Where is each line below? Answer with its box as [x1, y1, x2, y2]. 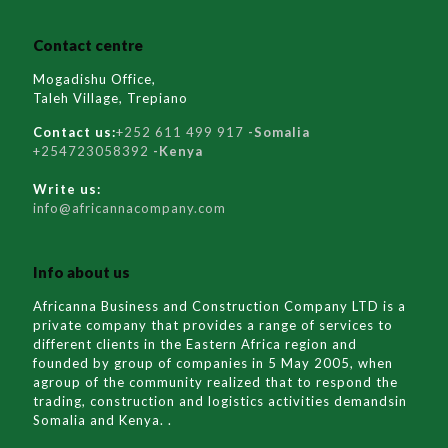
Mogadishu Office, [33, 71, 156, 87]
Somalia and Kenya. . [33, 412, 172, 428]
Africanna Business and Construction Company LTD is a [33, 298, 406, 314]
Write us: [33, 181, 101, 197]
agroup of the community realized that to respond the [33, 374, 398, 390]
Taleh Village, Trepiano [33, 90, 188, 106]
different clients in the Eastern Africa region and [33, 336, 357, 352]
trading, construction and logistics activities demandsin [33, 393, 407, 409]
